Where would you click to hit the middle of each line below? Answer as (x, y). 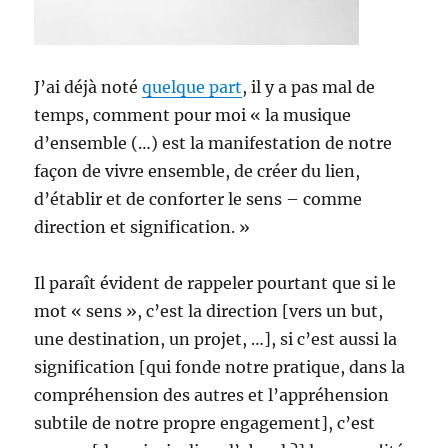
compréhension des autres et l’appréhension (212, 395)
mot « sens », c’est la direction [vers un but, (209, 311)
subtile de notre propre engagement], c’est (205, 423)
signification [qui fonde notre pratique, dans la (220, 367)
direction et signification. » (142, 227)
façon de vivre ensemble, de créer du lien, (197, 171)
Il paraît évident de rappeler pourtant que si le (215, 283)
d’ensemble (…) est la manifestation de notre (213, 143)
